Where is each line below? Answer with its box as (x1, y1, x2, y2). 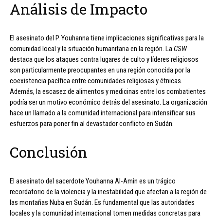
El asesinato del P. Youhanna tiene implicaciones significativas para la (10, 33, 204, 42)
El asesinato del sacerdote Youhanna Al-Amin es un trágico (10, 176, 176, 185)
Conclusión (10, 142, 88, 162)
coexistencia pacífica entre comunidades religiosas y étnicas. (10, 76, 182, 85)
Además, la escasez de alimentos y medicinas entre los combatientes (10, 87, 206, 96)
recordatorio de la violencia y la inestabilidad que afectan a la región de (10, 187, 207, 196)
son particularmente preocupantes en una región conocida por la (10, 65, 190, 74)
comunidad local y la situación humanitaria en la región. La (10, 44, 174, 53)
